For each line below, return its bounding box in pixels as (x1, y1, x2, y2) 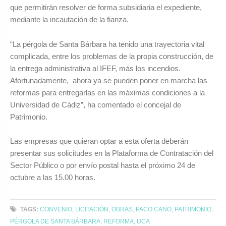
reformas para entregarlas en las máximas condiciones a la (10, 88, 205, 97)
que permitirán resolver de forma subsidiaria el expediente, (10, 3, 202, 12)
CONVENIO (40, 205, 73, 212)
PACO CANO (136, 205, 172, 212)
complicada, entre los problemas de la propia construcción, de (10, 51, 213, 61)
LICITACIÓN (75, 205, 109, 212)
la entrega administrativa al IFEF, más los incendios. (10, 64, 181, 73)
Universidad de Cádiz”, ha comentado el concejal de (10, 100, 181, 109)
